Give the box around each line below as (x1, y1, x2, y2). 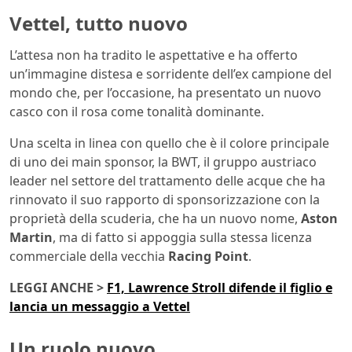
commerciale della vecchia (9, 247, 168, 265)
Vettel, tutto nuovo (9, 10, 188, 37)
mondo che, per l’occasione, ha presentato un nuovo (9, 83, 321, 101)
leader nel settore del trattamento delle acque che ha (9, 171, 325, 189)
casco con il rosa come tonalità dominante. (9, 102, 264, 120)
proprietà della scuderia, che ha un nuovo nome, (9, 209, 301, 227)
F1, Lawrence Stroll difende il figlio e (107, 278, 332, 296)
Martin (9, 228, 53, 246)
